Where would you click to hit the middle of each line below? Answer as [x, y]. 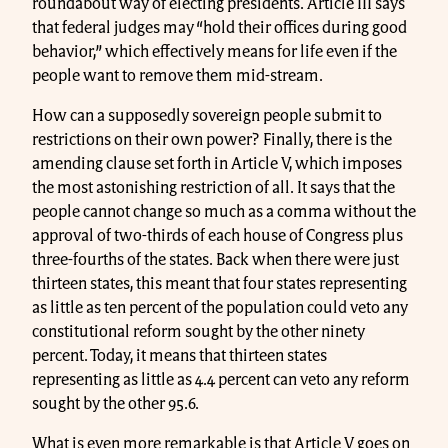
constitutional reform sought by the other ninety [198, 331]
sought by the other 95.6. [117, 403]
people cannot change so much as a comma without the [224, 211]
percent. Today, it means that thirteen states [179, 355]
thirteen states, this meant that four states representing [219, 283]
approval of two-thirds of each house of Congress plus [217, 235]
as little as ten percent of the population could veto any [220, 307]
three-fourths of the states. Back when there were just [215, 259]
